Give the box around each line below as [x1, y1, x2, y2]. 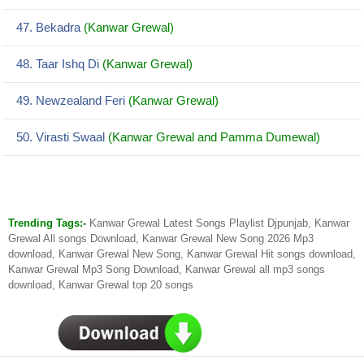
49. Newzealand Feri [13, 93, 128, 107]
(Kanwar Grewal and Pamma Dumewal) [108, 130, 320, 144]
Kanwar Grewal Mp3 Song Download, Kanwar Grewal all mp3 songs [8, 263, 325, 275]
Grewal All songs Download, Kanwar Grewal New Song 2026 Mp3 [8, 232, 314, 245]
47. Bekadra [13, 20, 84, 34]
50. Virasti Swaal [13, 130, 108, 144]
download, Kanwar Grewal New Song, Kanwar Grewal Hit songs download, [8, 248, 356, 260]
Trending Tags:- [8, 217, 89, 229]
